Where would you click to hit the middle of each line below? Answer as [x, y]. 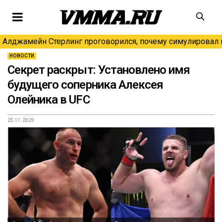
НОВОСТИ [22, 56]
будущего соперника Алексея [85, 85]
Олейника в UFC [49, 100]
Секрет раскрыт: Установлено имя [99, 70]
